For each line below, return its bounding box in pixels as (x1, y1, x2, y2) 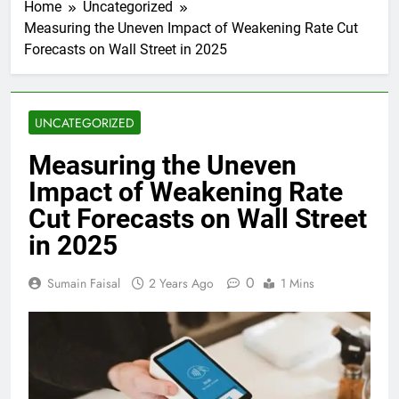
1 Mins (281, 273, 314, 292)
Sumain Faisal (47, 273, 120, 292)
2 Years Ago (149, 273, 214, 292)
